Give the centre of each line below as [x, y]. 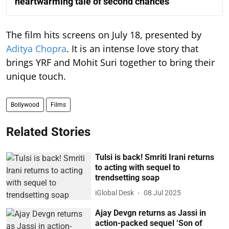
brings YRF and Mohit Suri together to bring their [110, 62]
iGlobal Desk [115, 193]
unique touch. [36, 76]
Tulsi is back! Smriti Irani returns [155, 157]
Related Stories [48, 132]
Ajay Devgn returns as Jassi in [151, 213]
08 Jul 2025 [163, 193]
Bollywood [25, 105]
